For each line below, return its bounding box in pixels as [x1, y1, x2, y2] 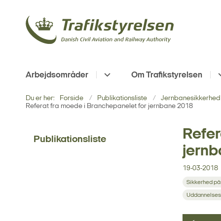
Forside [60, 94, 83, 102]
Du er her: [26, 94, 55, 102]
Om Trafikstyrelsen [131, 71, 202, 79]
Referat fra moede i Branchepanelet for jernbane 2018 [26, 102, 193, 110]
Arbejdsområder [26, 71, 88, 79]
